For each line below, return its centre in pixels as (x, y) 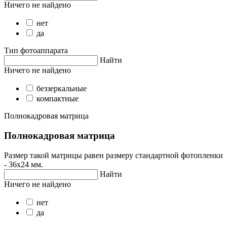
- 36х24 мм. (24, 164)
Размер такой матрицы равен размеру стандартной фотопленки (113, 155)
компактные (58, 99)
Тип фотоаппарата (36, 51)
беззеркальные (62, 89)
